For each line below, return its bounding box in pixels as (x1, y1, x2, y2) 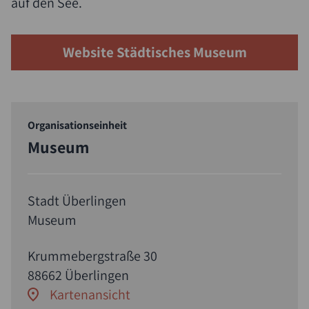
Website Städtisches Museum (62, 42, 247, 61)
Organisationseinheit (28, 117, 127, 132)
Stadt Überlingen (28, 191, 126, 210)
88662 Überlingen (28, 266, 129, 284)
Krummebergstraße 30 (28, 246, 157, 265)
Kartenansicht (50, 285, 130, 303)
